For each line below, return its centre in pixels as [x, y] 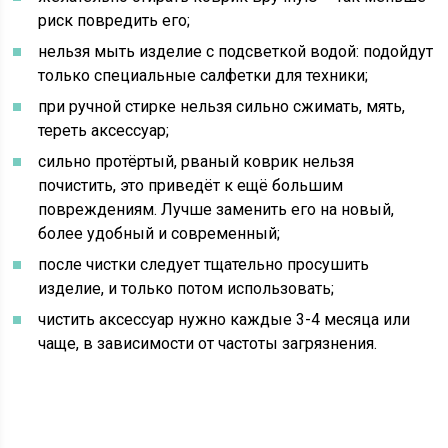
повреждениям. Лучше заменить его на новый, [216, 209]
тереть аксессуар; [104, 130]
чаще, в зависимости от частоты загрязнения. [208, 343]
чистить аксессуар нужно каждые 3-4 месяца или [224, 319]
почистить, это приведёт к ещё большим [191, 185]
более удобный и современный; [159, 233]
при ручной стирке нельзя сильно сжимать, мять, [222, 106]
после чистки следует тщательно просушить [204, 264]
